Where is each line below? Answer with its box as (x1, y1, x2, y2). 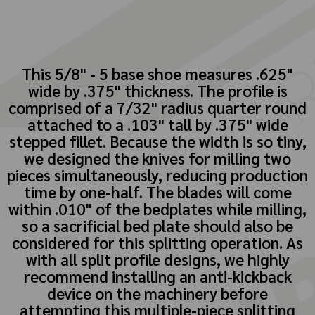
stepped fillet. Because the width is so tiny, (8, 130, 307, 151)
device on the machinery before (47, 282, 268, 303)
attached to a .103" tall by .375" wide (27, 113, 288, 134)
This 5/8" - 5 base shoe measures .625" (22, 63, 293, 84)
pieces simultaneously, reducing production (7, 164, 308, 185)
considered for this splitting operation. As (12, 231, 303, 252)
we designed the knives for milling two (24, 147, 291, 168)
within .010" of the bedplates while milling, (8, 198, 307, 219)
